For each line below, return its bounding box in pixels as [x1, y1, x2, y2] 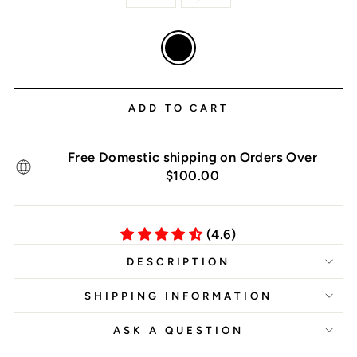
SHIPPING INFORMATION [84, 289, 273, 302]
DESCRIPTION [126, 255, 231, 268]
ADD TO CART [128, 102, 229, 114]
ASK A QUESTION [113, 324, 244, 336]
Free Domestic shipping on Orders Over [67, 149, 318, 165]
